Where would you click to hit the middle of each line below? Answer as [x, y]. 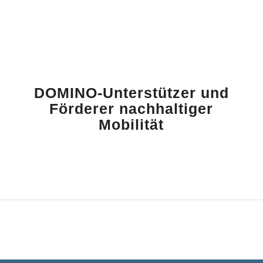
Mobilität [131, 125]
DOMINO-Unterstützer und [131, 93]
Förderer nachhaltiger [131, 109]
